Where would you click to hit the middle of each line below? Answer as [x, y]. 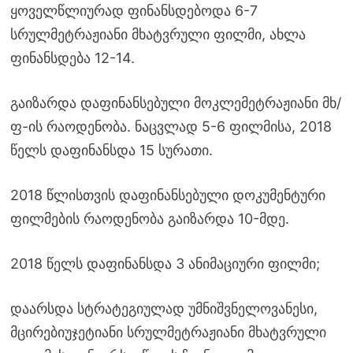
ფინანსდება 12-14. [72, 58]
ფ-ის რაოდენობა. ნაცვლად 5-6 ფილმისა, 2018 [171, 126]
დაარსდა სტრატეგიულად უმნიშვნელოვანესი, [163, 308]
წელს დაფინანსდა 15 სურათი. [111, 150]
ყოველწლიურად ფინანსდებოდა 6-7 [134, 10]
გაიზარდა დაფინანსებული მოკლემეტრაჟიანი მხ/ [175, 102]
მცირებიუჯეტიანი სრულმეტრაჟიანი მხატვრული [168, 332]
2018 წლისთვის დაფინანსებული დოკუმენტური [167, 195]
